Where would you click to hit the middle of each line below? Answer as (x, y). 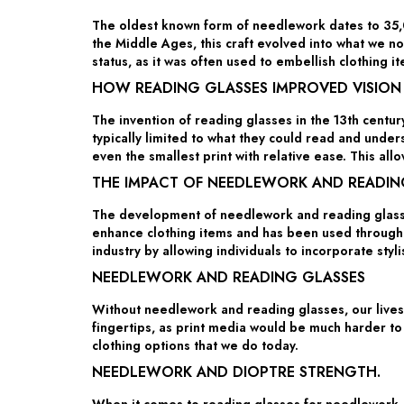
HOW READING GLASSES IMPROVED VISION (247, 88)
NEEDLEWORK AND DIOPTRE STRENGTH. (236, 372)
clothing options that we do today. (195, 346)
